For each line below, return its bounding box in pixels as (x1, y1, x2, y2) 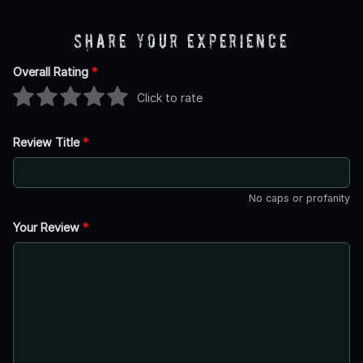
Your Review (13, 220, 83, 235)
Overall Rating (13, 65, 92, 79)
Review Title (13, 135, 83, 150)
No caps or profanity (249, 192, 350, 205)
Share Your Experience (74, 30, 289, 53)
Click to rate (137, 90, 203, 105)
